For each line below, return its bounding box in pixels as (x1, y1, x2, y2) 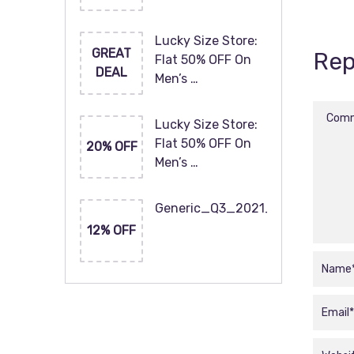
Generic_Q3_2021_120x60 (155, 201, 318, 216)
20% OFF (85, 139, 137, 154)
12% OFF (87, 223, 136, 238)
